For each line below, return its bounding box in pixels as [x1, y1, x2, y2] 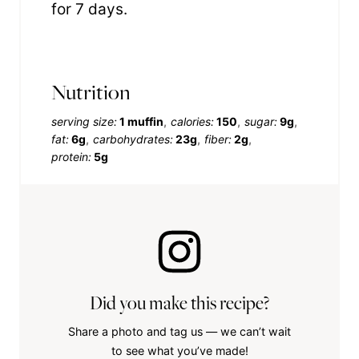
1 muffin [119, 114, 163, 128]
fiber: [204, 131, 232, 146]
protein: [51, 149, 91, 163]
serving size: [51, 114, 117, 128]
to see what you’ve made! [111, 343, 248, 357]
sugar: [244, 114, 277, 128]
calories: [171, 114, 214, 128]
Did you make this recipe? [90, 290, 269, 315]
